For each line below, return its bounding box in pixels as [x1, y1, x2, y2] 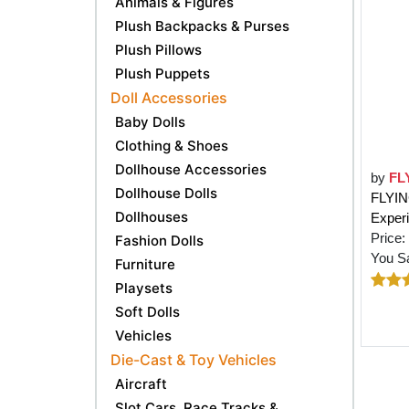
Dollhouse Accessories [115, 160, 267, 178]
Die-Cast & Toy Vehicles [110, 350, 277, 369]
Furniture [115, 255, 175, 273]
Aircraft [115, 374, 167, 393]
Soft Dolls [115, 302, 180, 320]
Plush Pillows [115, 40, 202, 58]
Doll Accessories [110, 88, 227, 107]
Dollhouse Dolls [115, 184, 217, 202]
